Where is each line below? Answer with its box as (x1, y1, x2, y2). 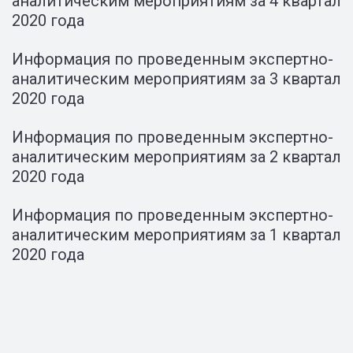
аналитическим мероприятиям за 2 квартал (12, 147, 341, 166)
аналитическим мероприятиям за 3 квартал (12, 69, 341, 88)
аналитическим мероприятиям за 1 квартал (12, 225, 341, 244)
